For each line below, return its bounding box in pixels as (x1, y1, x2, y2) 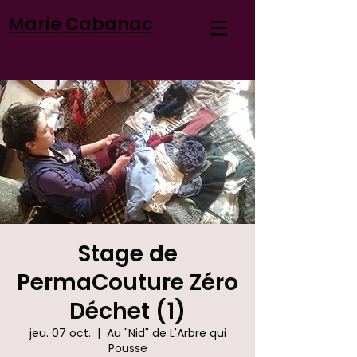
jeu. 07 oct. (29, 325, 91, 341)
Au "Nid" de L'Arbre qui (106, 325, 226, 341)
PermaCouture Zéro (17, 267, 238, 298)
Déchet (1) (69, 296, 186, 327)
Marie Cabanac (8, 12, 153, 37)
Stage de (77, 238, 178, 269)
